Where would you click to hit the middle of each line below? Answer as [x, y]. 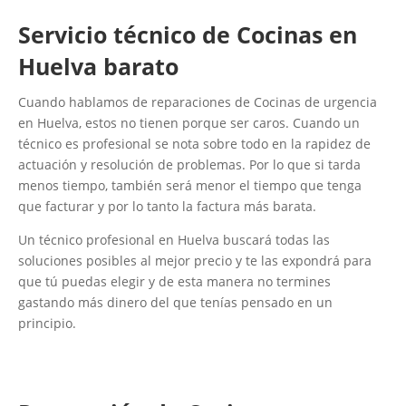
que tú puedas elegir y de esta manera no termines [174, 282]
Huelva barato [98, 67]
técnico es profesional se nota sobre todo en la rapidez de [194, 144]
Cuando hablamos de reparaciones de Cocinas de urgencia [198, 102]
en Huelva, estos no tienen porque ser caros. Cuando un [189, 123]
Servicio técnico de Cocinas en [188, 35]
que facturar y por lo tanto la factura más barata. [167, 207]
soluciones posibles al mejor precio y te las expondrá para [195, 261]
